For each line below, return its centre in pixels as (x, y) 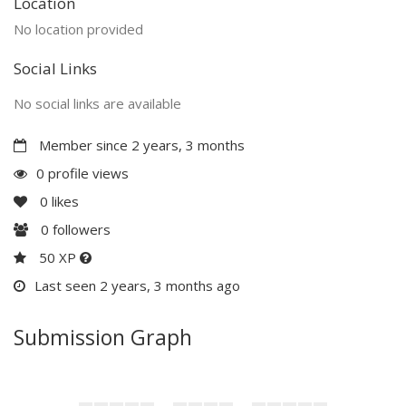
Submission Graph (103, 337)
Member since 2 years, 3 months (140, 145)
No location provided (78, 29)
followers (80, 229)
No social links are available (97, 103)
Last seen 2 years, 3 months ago (137, 285)
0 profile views (82, 173)
